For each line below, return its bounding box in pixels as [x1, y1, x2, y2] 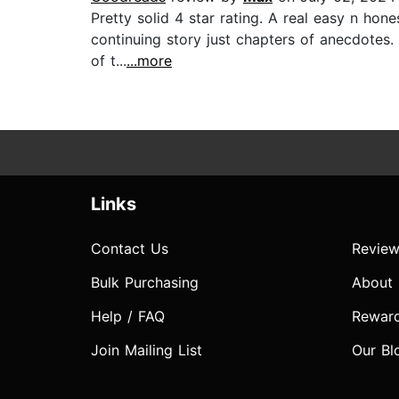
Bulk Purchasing [91, 273, 199, 292]
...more [126, 52, 172, 70]
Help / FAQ [91, 307, 165, 326]
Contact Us [91, 240, 168, 258]
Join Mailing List [91, 341, 202, 360]
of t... [91, 52, 126, 70]
